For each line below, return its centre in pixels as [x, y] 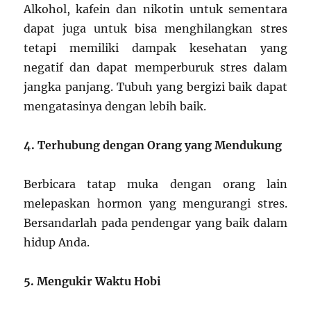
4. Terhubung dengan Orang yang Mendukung [153, 145]
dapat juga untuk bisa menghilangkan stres [155, 29]
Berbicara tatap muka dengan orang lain [155, 184]
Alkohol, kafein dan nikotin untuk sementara [155, 9]
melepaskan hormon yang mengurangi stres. [155, 204]
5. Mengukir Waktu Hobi [93, 281]
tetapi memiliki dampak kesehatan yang [155, 48]
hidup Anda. [57, 243]
